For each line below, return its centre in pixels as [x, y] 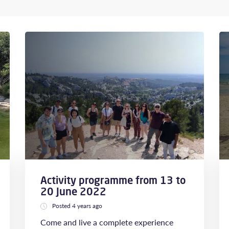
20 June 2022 [73, 191]
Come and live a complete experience [107, 222]
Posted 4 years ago [77, 206]
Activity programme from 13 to [113, 180]
